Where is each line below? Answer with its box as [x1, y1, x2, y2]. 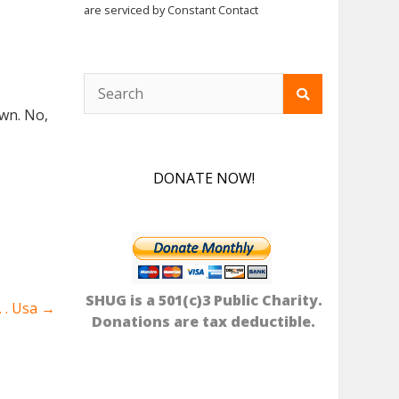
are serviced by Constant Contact [83, 2, 258, 19]
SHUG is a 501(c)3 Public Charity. [85, 290, 322, 311]
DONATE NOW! [152, 168, 255, 189]
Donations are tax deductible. [92, 312, 316, 332]
